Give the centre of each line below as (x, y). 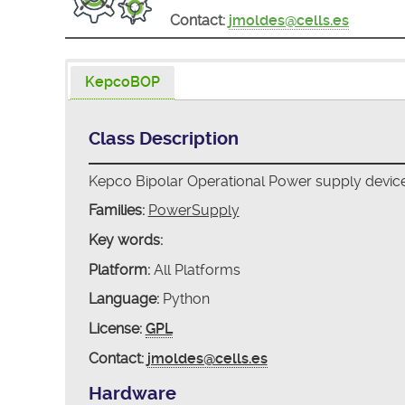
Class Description (163, 138)
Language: (123, 299)
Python (184, 299)
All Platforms (195, 269)
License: (115, 329)
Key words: (125, 240)
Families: (116, 211)
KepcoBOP (123, 81)
